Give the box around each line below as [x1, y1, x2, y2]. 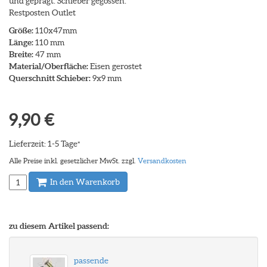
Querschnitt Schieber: [9, 73, 91, 83]
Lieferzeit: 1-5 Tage [9, 139, 77, 148]
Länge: [9, 38, 33, 47]
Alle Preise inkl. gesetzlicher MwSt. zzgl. [9, 157, 138, 164]
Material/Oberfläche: [9, 61, 88, 71]
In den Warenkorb [48, 177, 120, 187]
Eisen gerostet [88, 61, 142, 71]
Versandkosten [138, 157, 187, 164]
